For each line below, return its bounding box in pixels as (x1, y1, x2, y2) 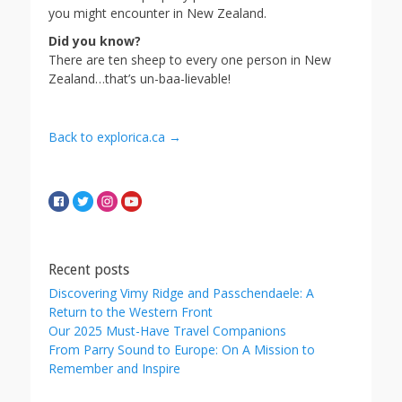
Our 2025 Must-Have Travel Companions (48, 322, 286, 339)
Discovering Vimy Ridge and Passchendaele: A (48, 284, 314, 301)
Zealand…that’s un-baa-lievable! (48, 70, 231, 87)
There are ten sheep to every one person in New (48, 51, 331, 68)
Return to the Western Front (48, 303, 213, 320)
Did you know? (48, 32, 141, 49)
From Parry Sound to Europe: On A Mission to (48, 341, 315, 358)
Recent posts (48, 261, 129, 278)
